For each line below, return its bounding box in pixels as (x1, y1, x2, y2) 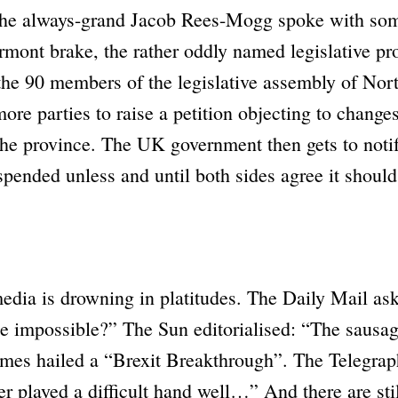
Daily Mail (282, 283, 368, 310)
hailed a (30, 346, 104, 372)
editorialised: (187, 314, 301, 341)
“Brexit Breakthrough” (103, 346, 283, 372)
